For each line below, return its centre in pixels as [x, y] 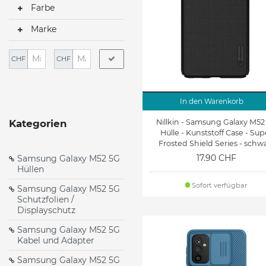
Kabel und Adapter [56, 241]
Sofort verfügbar [219, 185]
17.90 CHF [216, 158]
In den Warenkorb [211, 101]
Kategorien [38, 124]
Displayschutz [46, 210]
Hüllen [31, 170]
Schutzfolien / [46, 200]
